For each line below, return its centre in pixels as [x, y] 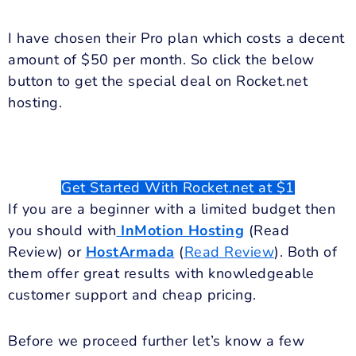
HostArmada [130, 252]
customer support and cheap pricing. [132, 294]
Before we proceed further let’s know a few [156, 341]
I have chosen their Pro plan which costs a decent [176, 38]
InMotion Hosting [182, 230]
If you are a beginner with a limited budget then [172, 209]
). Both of [306, 252]
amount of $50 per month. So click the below [161, 59]
